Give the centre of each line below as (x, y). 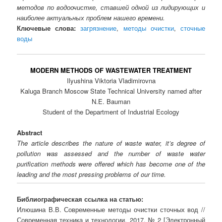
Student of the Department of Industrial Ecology (111, 112)
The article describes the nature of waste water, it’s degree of (111, 143)
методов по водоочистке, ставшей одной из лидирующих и (111, 7)
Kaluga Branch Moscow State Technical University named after (111, 91)
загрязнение (99, 28)
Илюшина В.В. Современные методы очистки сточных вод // (111, 209)
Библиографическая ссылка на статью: (80, 199)
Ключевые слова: (47, 28)
